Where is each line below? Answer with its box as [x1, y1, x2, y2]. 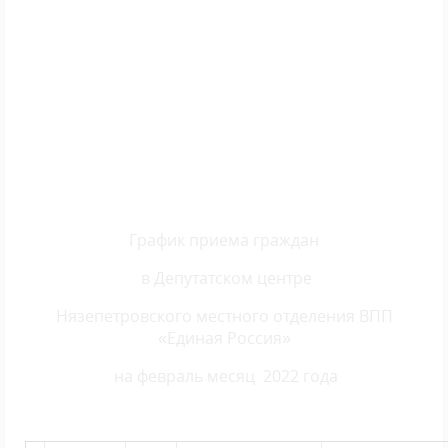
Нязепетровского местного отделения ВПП [55, 305, 393, 327]
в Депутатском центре [136, 267, 312, 289]
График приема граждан [129, 229, 319, 251]
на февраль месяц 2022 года [110, 365, 338, 387]
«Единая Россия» [157, 327, 291, 349]
